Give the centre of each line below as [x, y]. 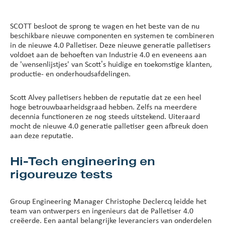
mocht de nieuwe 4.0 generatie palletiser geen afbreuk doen [109, 126]
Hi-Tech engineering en [83, 160]
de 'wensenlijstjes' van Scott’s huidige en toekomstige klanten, [111, 64]
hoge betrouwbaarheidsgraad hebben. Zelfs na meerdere [103, 106]
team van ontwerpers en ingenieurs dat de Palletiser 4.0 [102, 210]
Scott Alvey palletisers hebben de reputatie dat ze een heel [106, 97]
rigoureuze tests [61, 174]
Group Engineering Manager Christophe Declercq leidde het [108, 201]
